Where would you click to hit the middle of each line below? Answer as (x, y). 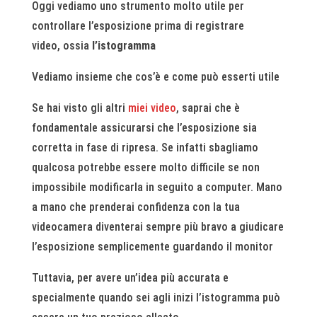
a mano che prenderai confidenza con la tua (136, 207)
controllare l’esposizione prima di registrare (138, 26)
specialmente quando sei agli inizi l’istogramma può (156, 298)
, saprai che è (208, 108)
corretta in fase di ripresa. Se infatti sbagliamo (145, 148)
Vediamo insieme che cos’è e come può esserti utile (155, 77)
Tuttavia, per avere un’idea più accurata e (130, 278)
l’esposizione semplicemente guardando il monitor (152, 247)
